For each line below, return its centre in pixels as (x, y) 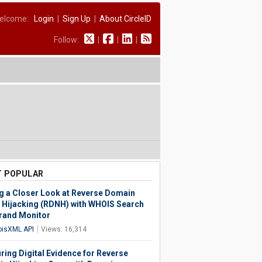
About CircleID (125, 19)
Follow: (69, 40)
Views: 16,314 (63, 229)
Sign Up (76, 19)
